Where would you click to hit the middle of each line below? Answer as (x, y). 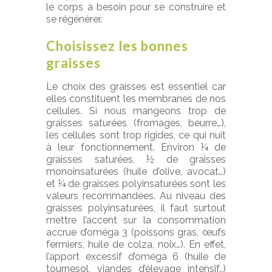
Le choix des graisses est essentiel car (136, 87)
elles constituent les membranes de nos (136, 99)
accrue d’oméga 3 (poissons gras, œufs (136, 232)
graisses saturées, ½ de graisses (136, 159)
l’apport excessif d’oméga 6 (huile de (136, 257)
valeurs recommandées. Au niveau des (136, 196)
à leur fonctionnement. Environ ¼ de (136, 147)
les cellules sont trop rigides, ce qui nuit (136, 135)
